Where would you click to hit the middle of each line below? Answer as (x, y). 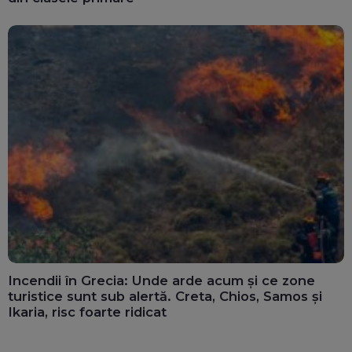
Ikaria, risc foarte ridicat (87, 312)
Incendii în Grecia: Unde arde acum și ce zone (161, 280)
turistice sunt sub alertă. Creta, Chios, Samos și (165, 296)
